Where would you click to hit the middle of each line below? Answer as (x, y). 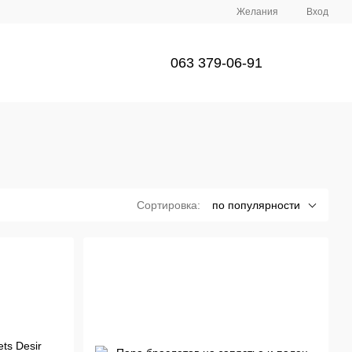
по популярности (256, 205)
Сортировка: (169, 205)
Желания (257, 12)
